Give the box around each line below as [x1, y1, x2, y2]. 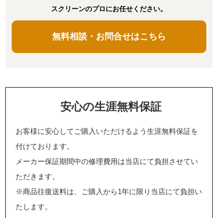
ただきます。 [16, 172, 60, 181]
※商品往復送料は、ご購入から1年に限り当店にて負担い [16, 187, 202, 196]
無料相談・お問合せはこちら [52, 32, 166, 42]
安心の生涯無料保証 [60, 100, 162, 113]
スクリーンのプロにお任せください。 [51, 5, 167, 13]
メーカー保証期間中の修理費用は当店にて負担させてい [16, 157, 199, 166]
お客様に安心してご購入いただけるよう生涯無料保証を [16, 127, 199, 136]
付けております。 [16, 142, 74, 151]
